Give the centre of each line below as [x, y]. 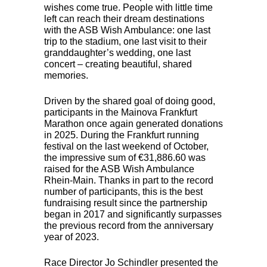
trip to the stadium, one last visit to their [125, 41]
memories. [66, 75]
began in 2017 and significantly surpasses [133, 214]
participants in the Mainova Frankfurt [121, 112]
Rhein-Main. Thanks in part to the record [129, 180]
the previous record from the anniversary [129, 225]
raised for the [72, 169]
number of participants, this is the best [123, 191]
